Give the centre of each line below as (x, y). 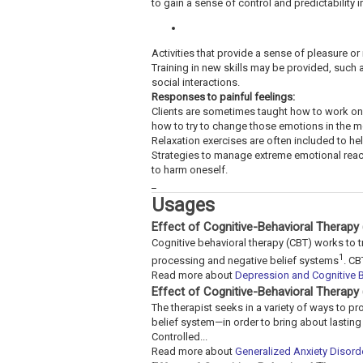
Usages (183, 205)
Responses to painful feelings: (223, 96)
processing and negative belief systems (245, 260)
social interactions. (196, 82)
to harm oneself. (190, 169)
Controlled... (179, 336)
